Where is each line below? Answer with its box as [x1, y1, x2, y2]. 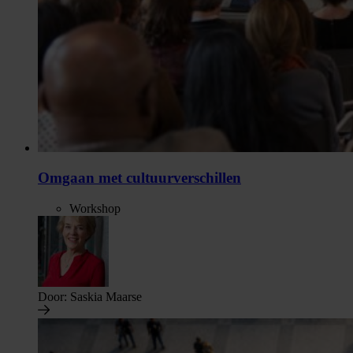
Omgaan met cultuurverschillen [38, 169, 241, 187]
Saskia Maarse [67, 290, 142, 304]
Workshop [69, 202, 121, 216]
